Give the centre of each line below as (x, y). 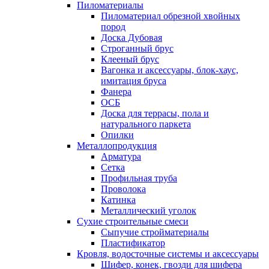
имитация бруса (134, 80)
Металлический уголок (149, 210)
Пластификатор (133, 243)
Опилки (117, 134)
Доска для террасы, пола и (155, 113)
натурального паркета (146, 124)
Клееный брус (130, 59)
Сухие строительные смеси (133, 221)
